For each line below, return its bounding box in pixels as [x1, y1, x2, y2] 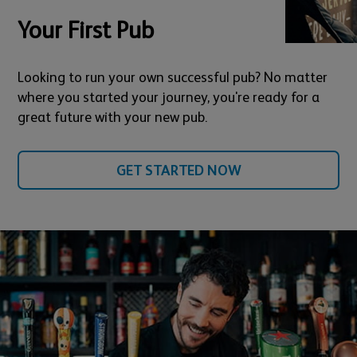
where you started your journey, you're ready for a [18, 88, 320, 105]
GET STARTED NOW [116, 161, 241, 178]
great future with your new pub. [18, 108, 208, 125]
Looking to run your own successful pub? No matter [18, 68, 328, 85]
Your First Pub [18, 15, 155, 44]
